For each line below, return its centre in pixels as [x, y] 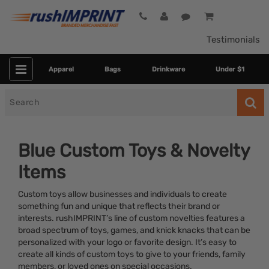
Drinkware [168, 69]
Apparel [61, 69]
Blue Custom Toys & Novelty [134, 151]
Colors [37, 261]
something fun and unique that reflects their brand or [119, 206]
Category [42, 237]
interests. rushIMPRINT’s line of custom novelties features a [131, 218]
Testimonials [233, 40]
